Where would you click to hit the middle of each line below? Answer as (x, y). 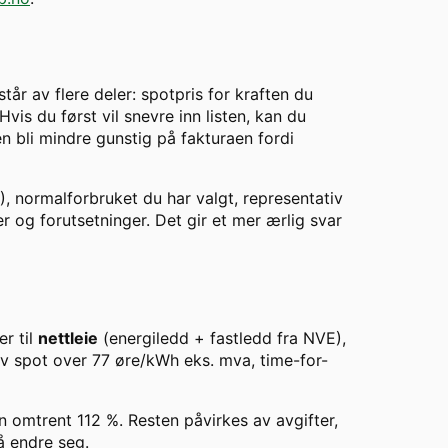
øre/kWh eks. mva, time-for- (219, 360)
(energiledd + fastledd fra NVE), (222, 338)
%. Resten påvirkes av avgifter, (219, 420)
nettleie (68, 338)
